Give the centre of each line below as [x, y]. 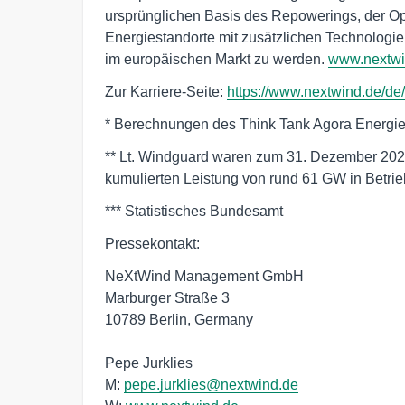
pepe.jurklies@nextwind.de [211, 384]
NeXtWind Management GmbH [204, 276]
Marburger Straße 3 [167, 297]
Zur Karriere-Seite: [166, 91]
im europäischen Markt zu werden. [217, 59]
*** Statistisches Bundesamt [194, 211]
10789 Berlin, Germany [179, 319]
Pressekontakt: [152, 243]
